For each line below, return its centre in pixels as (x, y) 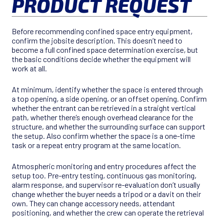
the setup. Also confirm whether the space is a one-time (103, 136)
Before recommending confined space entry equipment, (102, 31)
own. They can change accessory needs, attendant (93, 203)
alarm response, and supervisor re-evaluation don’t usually (106, 185)
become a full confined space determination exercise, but (105, 50)
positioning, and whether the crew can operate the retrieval (108, 213)
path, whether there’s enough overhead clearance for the (102, 117)
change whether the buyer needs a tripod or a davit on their (106, 194)
